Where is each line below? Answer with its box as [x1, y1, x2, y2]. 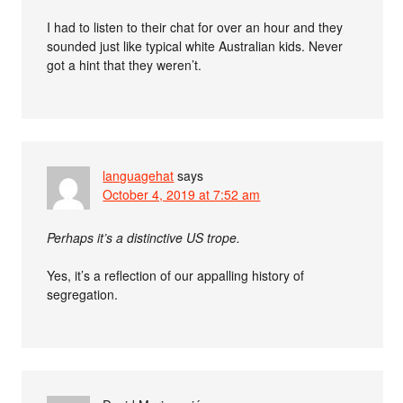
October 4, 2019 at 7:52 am [103, 184, 261, 203]
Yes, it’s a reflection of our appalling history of [47, 265, 305, 284]
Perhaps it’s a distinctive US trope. [47, 228, 241, 246]
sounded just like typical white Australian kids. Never [47, 36, 344, 55]
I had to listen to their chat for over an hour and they [47, 17, 344, 36]
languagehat [103, 166, 175, 184]
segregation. [47, 284, 119, 303]
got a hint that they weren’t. [47, 55, 202, 74]
